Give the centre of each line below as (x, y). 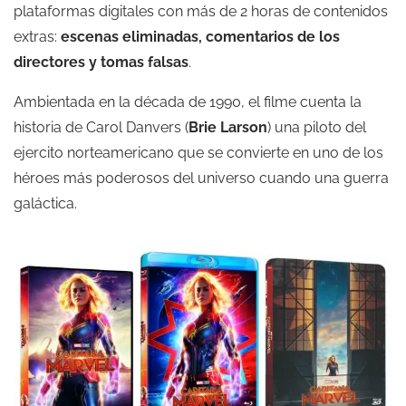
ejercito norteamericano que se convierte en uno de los (198, 153)
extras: (37, 37)
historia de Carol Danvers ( (101, 127)
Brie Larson (228, 127)
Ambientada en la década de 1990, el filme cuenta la (188, 102)
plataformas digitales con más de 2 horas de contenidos (201, 11)
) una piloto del (317, 127)
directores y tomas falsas (101, 62)
